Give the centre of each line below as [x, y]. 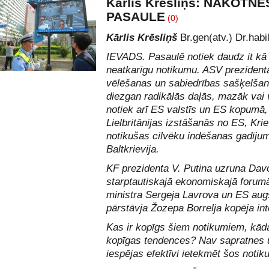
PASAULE [136, 17]
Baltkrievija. [133, 149]
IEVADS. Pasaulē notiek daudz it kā [186, 57]
